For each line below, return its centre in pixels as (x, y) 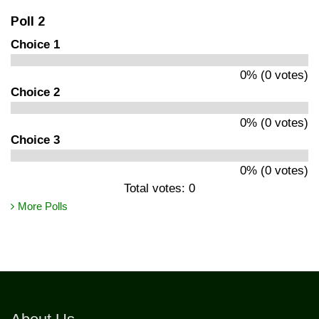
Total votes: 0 (159, 188)
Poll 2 (28, 21)
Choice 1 (35, 44)
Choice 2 (35, 92)
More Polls (43, 206)
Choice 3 (35, 140)
